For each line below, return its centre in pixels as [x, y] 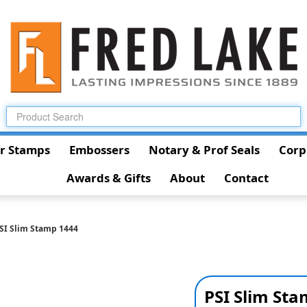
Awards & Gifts [108, 178]
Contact [246, 178]
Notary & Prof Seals [204, 150]
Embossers [99, 150]
